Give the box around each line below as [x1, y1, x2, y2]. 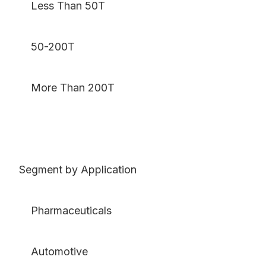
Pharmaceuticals [19, 204, 112, 217]
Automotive [19, 245, 88, 258]
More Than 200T [19, 81, 115, 94]
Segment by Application [19, 163, 137, 176]
